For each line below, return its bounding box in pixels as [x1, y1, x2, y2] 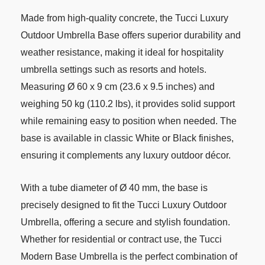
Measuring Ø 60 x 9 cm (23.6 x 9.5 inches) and [21, 82, 215, 92]
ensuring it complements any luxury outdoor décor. [21, 150, 231, 161]
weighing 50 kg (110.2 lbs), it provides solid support [21, 99, 235, 109]
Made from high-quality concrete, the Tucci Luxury [21, 13, 228, 24]
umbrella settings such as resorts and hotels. [21, 64, 206, 75]
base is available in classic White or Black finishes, [21, 133, 234, 144]
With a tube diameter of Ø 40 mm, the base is [21, 182, 208, 193]
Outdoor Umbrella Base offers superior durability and [21, 30, 241, 41]
